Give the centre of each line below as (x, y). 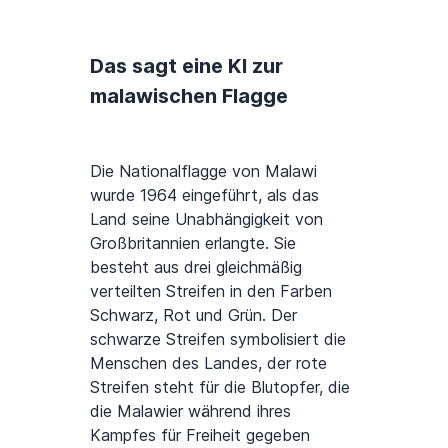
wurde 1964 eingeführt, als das (204, 194)
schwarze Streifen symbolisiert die (218, 338)
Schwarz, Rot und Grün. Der (193, 314)
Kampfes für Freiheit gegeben (200, 434)
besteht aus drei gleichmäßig (196, 266)
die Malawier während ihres (190, 410)
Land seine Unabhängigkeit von (206, 218)
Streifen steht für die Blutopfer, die (220, 386)
